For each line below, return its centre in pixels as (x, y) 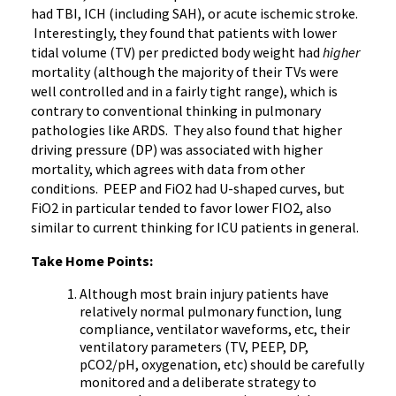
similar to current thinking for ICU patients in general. (198, 227)
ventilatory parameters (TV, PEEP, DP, (194, 346)
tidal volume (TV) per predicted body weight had (177, 52)
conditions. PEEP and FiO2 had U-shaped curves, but (188, 188)
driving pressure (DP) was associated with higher (177, 149)
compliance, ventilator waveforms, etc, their (215, 329)
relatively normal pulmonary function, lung (211, 311)
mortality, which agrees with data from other (168, 169)
